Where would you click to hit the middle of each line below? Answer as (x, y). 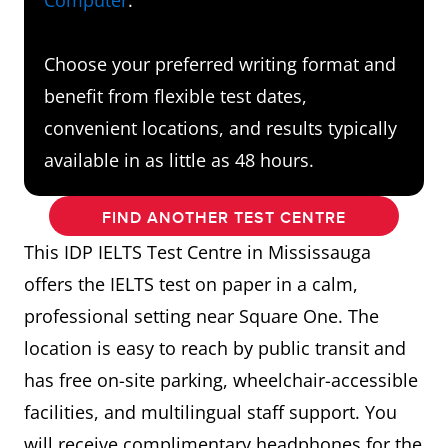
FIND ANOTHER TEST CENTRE (224, 217)
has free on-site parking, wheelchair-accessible (221, 379)
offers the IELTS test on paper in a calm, (191, 283)
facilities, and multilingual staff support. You (210, 411)
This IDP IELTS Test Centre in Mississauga (197, 251)
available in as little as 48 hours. (179, 159)
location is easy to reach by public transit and (215, 347)
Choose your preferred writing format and (220, 63)
